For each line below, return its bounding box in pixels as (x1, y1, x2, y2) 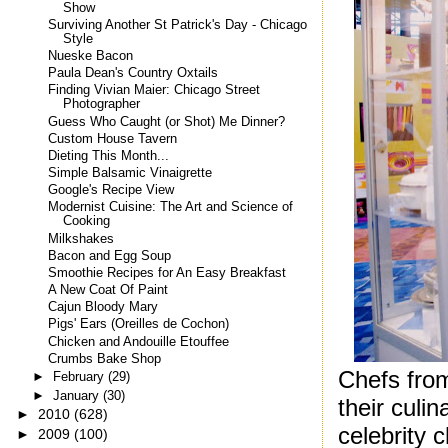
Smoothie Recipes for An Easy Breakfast (48, 265, 287, 280)
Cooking (63, 214, 111, 229)
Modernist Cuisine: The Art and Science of (48, 200, 294, 215)
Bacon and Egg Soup (48, 248, 172, 263)
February (52, 369, 108, 385)
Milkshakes (48, 231, 115, 246)
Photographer (63, 97, 141, 112)
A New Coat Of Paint (48, 283, 169, 298)
